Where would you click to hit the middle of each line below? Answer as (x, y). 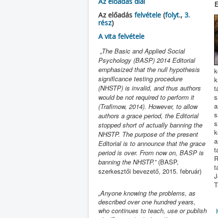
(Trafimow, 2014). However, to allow (148, 106)
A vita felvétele (121, 36)
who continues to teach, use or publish (153, 210)
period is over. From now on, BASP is (151, 153)
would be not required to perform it (146, 97)
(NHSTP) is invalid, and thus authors (150, 88)
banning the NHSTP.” (127, 162)
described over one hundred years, (147, 202)
